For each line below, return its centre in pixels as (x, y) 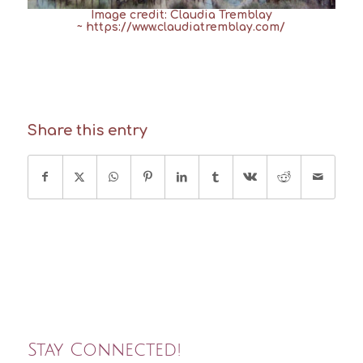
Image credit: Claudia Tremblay (181, 15)
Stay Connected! (104, 350)
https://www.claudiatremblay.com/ (186, 27)
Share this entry (87, 131)
